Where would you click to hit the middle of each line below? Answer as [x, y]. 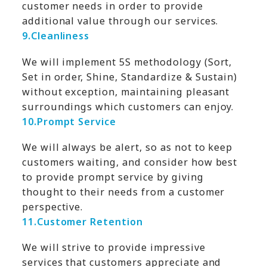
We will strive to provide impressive [114, 248]
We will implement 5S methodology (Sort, [127, 62]
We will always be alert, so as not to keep [127, 147]
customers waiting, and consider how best [130, 162]
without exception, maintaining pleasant [126, 91]
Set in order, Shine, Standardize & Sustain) [130, 77]
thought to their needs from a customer [123, 192]
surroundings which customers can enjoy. [128, 106]
